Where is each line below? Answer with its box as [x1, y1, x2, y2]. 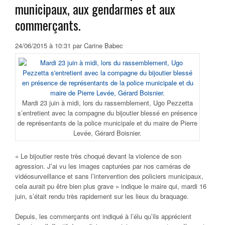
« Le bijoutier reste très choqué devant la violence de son [15, 151, 181, 161]
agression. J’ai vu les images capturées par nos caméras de [15, 161, 190, 171]
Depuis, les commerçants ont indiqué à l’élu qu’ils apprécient [15, 211, 191, 221]
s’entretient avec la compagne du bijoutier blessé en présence [18, 108, 197, 118]
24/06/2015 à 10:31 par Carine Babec [15, 41, 123, 51]
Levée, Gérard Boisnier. [73, 128, 142, 138]
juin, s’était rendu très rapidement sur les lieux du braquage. [15, 191, 189, 201]
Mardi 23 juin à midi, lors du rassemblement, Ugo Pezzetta [22, 98, 193, 108]
